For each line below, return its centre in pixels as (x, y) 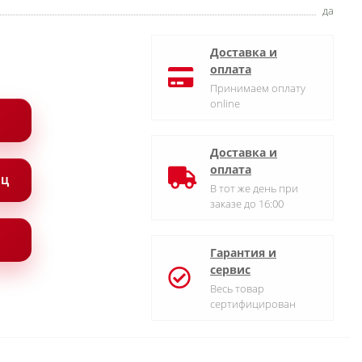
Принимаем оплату (258, 88)
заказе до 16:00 (247, 204)
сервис (230, 269)
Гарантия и (243, 253)
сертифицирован (253, 304)
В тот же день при (254, 188)
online (225, 103)
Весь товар (237, 288)
